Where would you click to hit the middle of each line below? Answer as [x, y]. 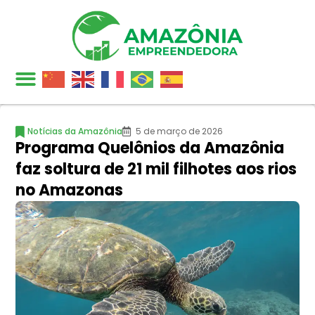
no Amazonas [69, 191]
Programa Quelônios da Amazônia [150, 148]
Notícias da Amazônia [75, 131]
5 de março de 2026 [179, 131]
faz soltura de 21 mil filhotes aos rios [156, 169]
